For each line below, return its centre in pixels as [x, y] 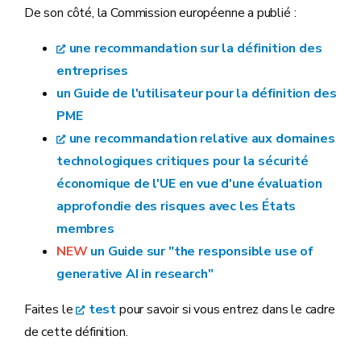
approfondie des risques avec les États [176, 206]
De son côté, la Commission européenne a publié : [160, 13]
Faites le [50, 309]
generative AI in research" [135, 274]
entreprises [93, 71]
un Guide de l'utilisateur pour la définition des [197, 93]
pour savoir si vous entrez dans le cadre [226, 309]
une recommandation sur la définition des [195, 48]
